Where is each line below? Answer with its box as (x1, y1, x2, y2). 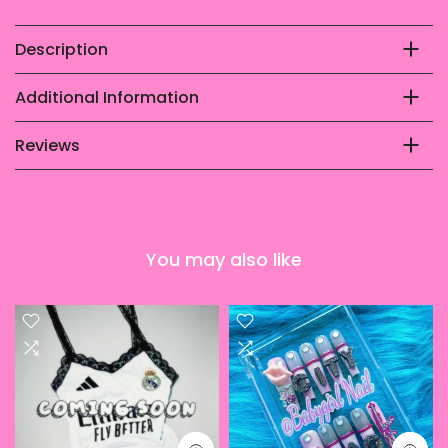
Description (15, 37, 108, 61)
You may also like (146, 246, 302, 272)
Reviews (15, 133, 80, 157)
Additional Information (15, 85, 199, 109)
